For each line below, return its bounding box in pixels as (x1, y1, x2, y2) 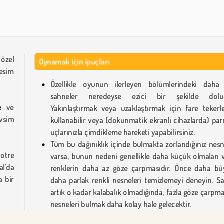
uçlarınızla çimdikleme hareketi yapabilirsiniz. (50, 126, 195, 137)
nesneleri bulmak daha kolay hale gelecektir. (50, 198, 191, 209)
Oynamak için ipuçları (38, 56, 110, 66)
